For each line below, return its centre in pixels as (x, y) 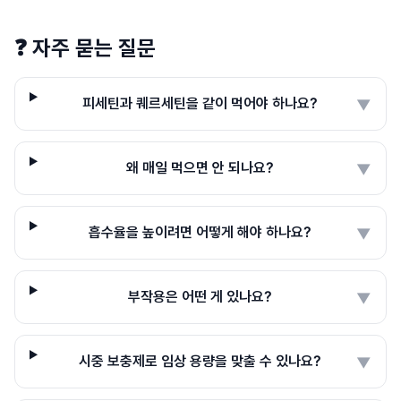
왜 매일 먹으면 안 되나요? (200, 167)
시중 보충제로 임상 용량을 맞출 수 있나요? (200, 361)
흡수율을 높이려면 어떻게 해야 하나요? (200, 232)
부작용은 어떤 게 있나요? (200, 296)
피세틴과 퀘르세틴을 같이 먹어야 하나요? (200, 103)
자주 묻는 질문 (94, 48)
